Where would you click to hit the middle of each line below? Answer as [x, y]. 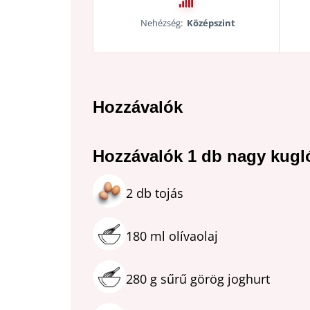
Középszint [211, 23]
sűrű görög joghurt [213, 279]
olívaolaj [192, 236]
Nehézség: [162, 23]
